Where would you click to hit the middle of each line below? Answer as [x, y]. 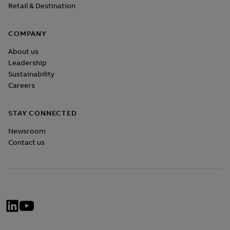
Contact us [26, 142]
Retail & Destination [42, 6]
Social [34, 190]
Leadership [27, 63]
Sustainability [31, 74]
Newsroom [27, 131]
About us [23, 52]
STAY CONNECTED [43, 113]
